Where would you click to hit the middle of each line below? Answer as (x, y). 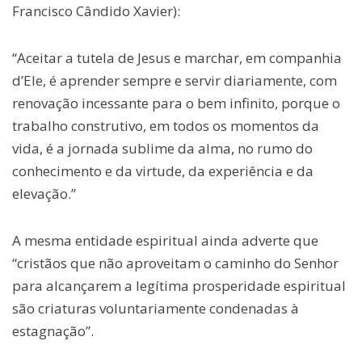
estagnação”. (53, 331)
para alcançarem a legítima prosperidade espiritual (179, 286)
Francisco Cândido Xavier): (96, 11)
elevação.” (44, 194)
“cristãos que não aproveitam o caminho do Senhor (175, 263)
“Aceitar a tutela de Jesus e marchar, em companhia (177, 58)
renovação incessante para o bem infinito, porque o (176, 103)
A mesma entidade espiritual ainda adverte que (165, 241)
